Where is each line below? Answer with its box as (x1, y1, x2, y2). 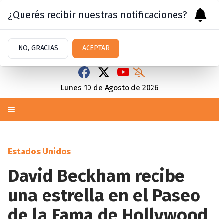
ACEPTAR (82, 44, 109, 52)
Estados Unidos (8, 146, 71, 157)
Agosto (105, 83, 129, 92)
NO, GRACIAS (18, 44, 58, 52)
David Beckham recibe (8, 165, 185, 187)
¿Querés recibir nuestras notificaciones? (8, 9, 187, 21)
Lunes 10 (60, 83, 91, 92)
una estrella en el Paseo (8, 185, 200, 206)
